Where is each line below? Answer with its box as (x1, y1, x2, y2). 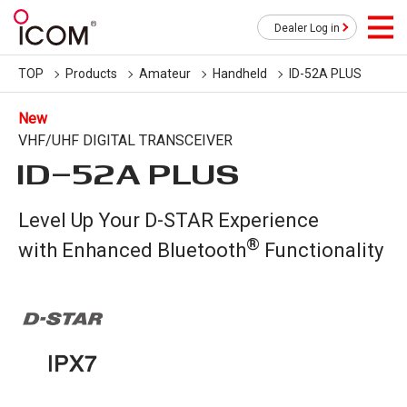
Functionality (260, 239, 383, 263)
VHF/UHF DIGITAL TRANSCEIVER (18, 132, 233, 149)
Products (65, 66, 117, 81)
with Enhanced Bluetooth (18, 239, 246, 263)
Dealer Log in (274, 22, 340, 35)
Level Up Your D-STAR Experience (18, 209, 319, 232)
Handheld (213, 66, 267, 81)
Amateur (139, 66, 191, 81)
